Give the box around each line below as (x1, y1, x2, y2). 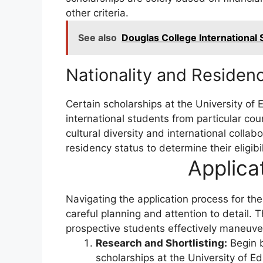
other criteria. (66, 7, 129, 19)
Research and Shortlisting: (96, 237, 227, 249)
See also (78, 32, 117, 44)
